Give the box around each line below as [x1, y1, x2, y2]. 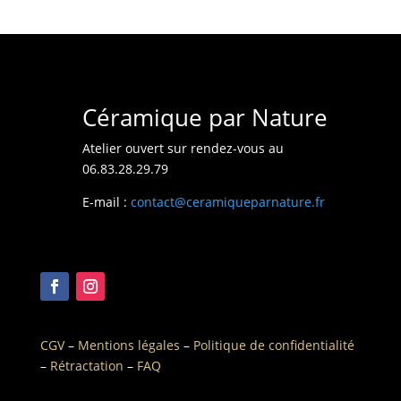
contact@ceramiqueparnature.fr [130, 192, 325, 210]
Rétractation [49, 356, 124, 374]
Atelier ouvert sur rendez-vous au [81, 139, 284, 157]
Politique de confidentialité [192, 336, 354, 354]
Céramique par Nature [81, 100, 328, 133]
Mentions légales [77, 336, 180, 354]
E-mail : [81, 192, 131, 210]
